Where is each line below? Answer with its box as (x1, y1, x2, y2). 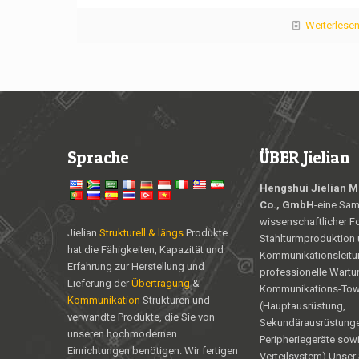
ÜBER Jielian (260, 147, 349, 168)
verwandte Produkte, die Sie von (67, 311, 215, 324)
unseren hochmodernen (67, 328, 177, 341)
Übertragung (131, 277, 192, 290)
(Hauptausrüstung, (260, 300, 345, 313)
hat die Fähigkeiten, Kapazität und (67, 244, 224, 256)
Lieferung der (67, 277, 131, 290)
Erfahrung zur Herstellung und (67, 260, 204, 273)
